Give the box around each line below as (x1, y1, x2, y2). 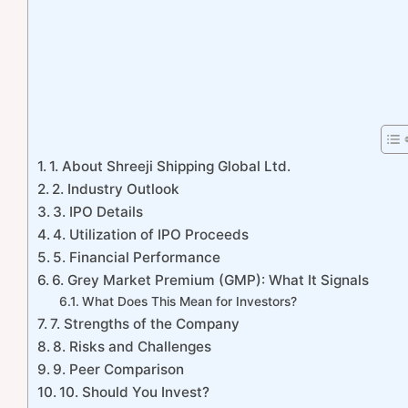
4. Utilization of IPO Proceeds (53, 226, 250, 244)
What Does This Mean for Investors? (81, 294, 297, 310)
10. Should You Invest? (59, 383, 210, 402)
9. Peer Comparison (53, 361, 185, 379)
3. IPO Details (53, 203, 144, 221)
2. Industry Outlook (52, 180, 180, 199)
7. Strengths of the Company (50, 315, 240, 333)
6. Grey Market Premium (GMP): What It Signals (52, 271, 370, 290)
